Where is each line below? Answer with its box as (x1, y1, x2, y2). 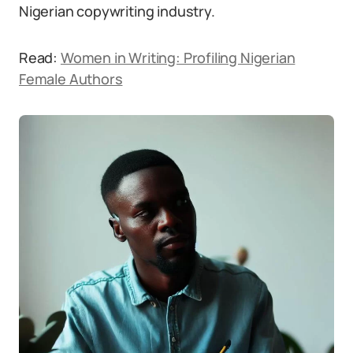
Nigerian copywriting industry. (19, 2, 215, 20)
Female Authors (19, 69, 123, 88)
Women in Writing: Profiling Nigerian (60, 48, 295, 67)
